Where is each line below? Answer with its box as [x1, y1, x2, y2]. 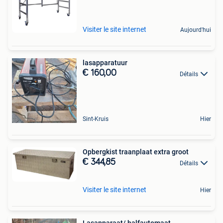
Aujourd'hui [180, 26, 211, 34]
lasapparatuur [83, 59, 127, 67]
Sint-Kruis [83, 115, 109, 123]
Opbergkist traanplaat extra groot [83, 148, 189, 156]
